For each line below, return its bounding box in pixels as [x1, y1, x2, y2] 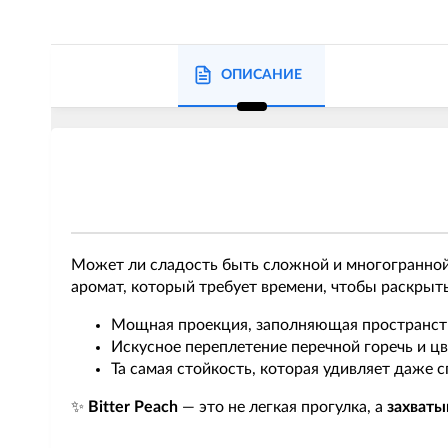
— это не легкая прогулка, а [178, 399, 387, 415]
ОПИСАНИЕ [221, 67, 303, 82]
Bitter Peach [88, 399, 178, 415]
